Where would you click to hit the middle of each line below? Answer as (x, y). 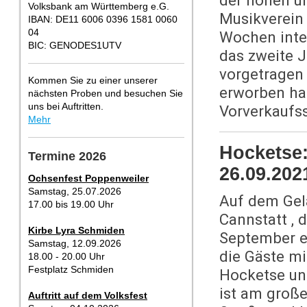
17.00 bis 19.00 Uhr (71, 204)
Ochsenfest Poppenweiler (88, 178)
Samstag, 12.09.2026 (75, 243)
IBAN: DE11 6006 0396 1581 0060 (103, 19)
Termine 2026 (67, 156)
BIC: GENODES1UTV (75, 45)
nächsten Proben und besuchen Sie (106, 93)
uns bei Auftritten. (66, 106)
